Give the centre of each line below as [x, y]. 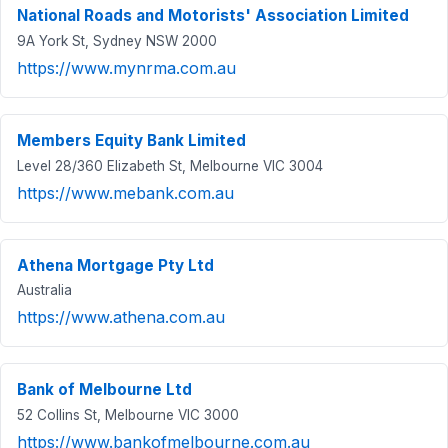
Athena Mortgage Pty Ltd [115, 265]
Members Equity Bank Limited [131, 140]
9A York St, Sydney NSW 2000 [117, 40]
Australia [44, 290]
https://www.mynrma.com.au [126, 67]
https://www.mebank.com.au [125, 192]
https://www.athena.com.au [121, 317]
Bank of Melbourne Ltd [104, 390]
